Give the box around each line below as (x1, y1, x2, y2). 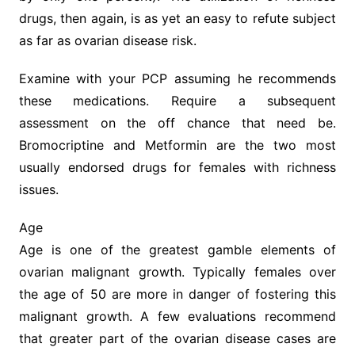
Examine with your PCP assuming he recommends (18, 71, 337, 86)
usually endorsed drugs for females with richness (18, 159, 337, 175)
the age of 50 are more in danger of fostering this (18, 286, 337, 302)
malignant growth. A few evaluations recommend (18, 308, 337, 324)
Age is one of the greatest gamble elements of (18, 242, 337, 258)
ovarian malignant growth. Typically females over (18, 264, 337, 280)
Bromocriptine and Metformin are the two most (18, 137, 337, 153)
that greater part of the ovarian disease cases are (18, 330, 337, 346)
